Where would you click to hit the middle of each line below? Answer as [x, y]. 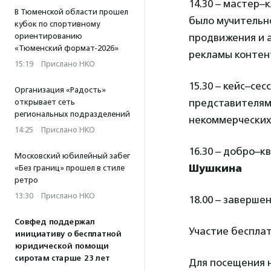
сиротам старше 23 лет [62, 258]
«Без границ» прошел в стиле [70, 168]
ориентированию [48, 36]
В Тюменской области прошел [71, 12]
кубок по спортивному [57, 24]
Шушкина [215, 168]
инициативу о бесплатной [68, 234]
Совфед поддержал [55, 222]
